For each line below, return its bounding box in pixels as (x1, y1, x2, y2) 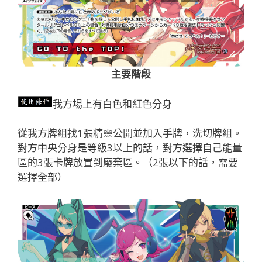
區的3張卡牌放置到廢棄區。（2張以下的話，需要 (18, 156, 238, 170)
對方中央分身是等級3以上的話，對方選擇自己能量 (18, 141, 242, 155)
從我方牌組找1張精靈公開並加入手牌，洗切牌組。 (18, 126, 242, 140)
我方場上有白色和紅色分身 (53, 96, 172, 111)
